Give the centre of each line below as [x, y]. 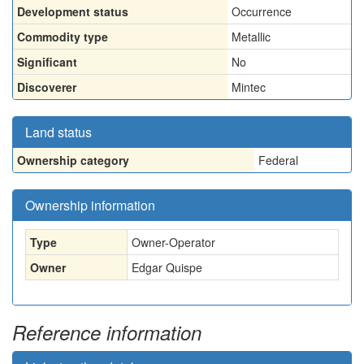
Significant [47, 62]
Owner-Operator [173, 242]
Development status [73, 11]
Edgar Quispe [167, 267]
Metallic [251, 37]
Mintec [249, 87]
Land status [58, 132]
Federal [278, 160]
